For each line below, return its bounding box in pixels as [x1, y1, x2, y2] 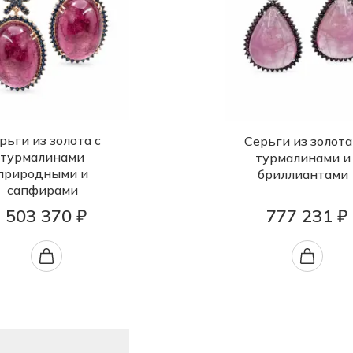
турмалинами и [255, 150, 351, 166]
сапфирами [6, 182, 78, 198]
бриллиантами [258, 166, 348, 183]
